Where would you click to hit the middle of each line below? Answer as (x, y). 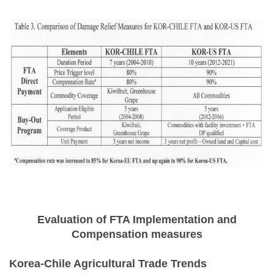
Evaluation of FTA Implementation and (137, 220)
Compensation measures (137, 234)
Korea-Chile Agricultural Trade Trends (108, 264)
